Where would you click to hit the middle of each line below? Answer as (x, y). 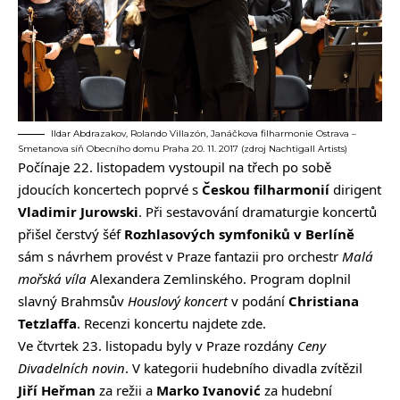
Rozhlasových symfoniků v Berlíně (239, 233)
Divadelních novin (71, 367)
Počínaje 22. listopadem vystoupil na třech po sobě (175, 167)
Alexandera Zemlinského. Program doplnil (219, 278)
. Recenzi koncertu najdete (159, 323)
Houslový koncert (178, 300)
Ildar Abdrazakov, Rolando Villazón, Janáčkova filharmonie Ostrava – (204, 133)
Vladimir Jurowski (78, 211)
